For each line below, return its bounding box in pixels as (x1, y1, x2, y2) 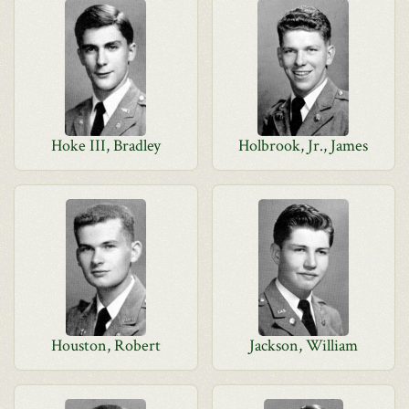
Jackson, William (248, 335, 358, 356)
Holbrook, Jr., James (238, 135, 369, 156)
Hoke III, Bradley (50, 135, 161, 156)
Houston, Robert (50, 335, 161, 356)
